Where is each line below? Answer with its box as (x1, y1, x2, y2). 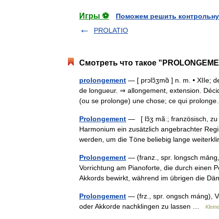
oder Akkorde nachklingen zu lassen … (79, 202, 205, 210)
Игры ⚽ (79, 12, 109, 20)
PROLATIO (94, 26, 128, 34)
